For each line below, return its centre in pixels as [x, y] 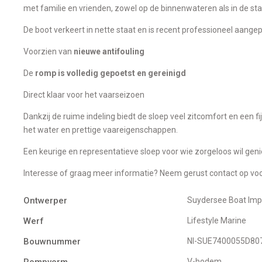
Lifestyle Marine [219, 220]
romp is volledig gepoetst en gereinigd [111, 73]
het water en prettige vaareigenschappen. [101, 130]
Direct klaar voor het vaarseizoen [84, 94]
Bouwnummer [52, 241]
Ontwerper [45, 200]
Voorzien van [49, 51]
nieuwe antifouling [109, 51]
